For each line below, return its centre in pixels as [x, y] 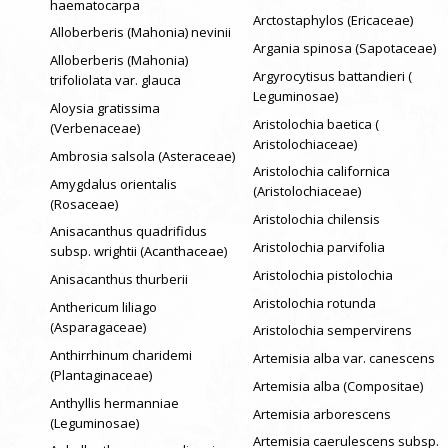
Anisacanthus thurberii [119, 279]
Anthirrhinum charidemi [121, 354]
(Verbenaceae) [95, 127]
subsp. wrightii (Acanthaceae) [138, 251]
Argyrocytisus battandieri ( [332, 75]
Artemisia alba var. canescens [343, 358]
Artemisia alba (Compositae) [337, 385]
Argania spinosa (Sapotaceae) [344, 47]
